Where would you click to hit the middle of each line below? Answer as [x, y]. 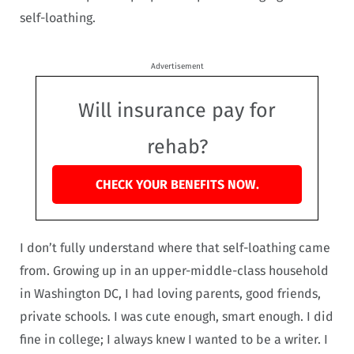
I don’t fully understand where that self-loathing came [175, 247]
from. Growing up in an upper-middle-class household [174, 270]
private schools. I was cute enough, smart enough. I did [177, 316]
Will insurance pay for [177, 110]
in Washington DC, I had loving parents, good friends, [170, 293]
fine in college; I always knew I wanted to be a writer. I [174, 339]
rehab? [177, 147]
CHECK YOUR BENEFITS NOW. [177, 184]
